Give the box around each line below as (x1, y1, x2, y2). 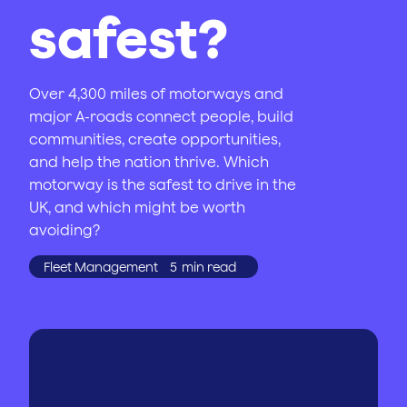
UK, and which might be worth (29, 199, 245, 215)
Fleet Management (44, 259, 158, 274)
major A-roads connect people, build (29, 108, 293, 124)
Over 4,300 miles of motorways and (29, 85, 283, 102)
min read (182, 259, 236, 274)
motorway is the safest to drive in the (29, 176, 296, 193)
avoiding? (29, 222, 100, 238)
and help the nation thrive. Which (29, 154, 269, 170)
